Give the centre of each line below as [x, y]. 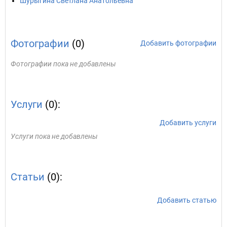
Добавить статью [187, 200]
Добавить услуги [188, 123]
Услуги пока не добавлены [54, 136]
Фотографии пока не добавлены [63, 64]
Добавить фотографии [178, 43]
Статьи [28, 177]
